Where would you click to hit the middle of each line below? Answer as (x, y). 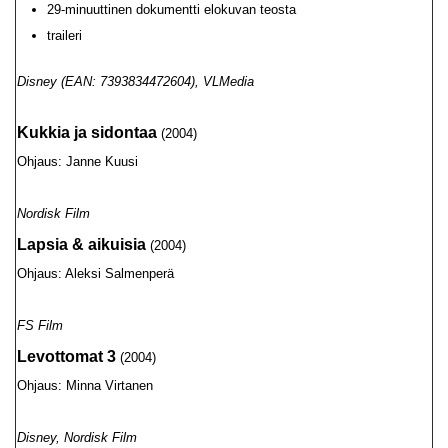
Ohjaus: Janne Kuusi (77, 161)
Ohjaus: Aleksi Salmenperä (95, 273)
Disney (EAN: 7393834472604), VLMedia (135, 81)
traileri (64, 35)
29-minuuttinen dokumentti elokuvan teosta (171, 9)
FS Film (40, 325)
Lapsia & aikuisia (81, 244)
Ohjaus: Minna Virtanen (85, 385)
